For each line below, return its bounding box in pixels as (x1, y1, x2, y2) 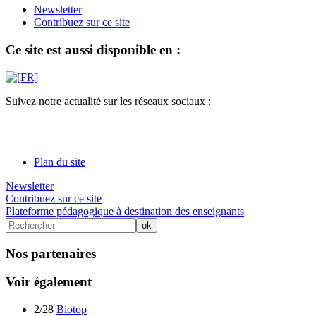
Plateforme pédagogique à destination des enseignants (6, 205, 244, 217)
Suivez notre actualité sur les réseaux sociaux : (6, 95, 211, 107)
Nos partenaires (6, 245, 96, 261)
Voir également (6, 274, 92, 290)
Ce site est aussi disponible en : (6, 42, 181, 58)
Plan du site (34, 155, 85, 168)
